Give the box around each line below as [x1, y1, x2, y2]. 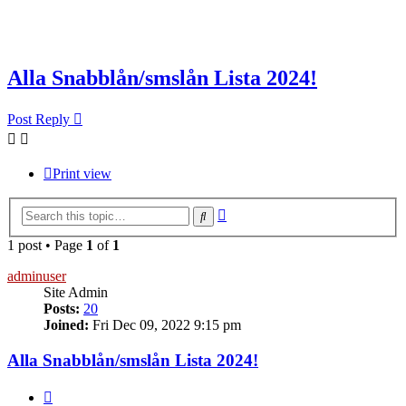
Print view [53, 166, 111, 182]
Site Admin [43, 284, 108, 300]
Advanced [226, 203, 285, 219]
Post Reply [7, 111, 70, 128]
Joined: [43, 316, 89, 333]
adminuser [7, 267, 66, 284]
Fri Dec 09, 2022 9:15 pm [89, 316, 241, 333]
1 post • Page [7, 237, 86, 253]
